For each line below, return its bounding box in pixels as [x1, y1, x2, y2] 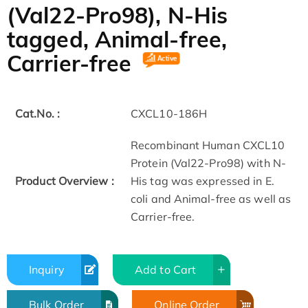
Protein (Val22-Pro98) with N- [131, 156, 286, 170]
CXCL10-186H [131, 107, 208, 121]
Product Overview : [15, 174, 114, 188]
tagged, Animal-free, [7, 25, 228, 54]
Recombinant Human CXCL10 [131, 138, 285, 153]
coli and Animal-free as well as [131, 192, 291, 206]
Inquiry [29, 262, 65, 276]
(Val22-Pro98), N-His [7, 1, 228, 30]
